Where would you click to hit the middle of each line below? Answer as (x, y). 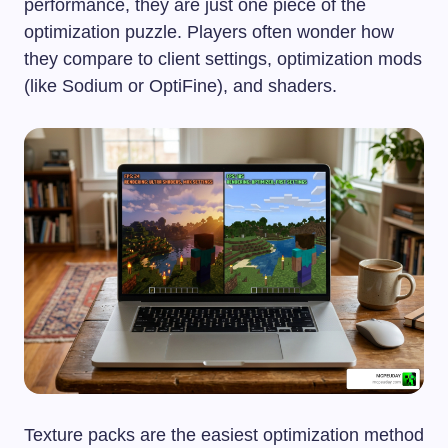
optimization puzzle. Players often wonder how (209, 31)
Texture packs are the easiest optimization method (224, 435)
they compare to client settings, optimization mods (223, 58)
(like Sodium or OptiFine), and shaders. (180, 85)
